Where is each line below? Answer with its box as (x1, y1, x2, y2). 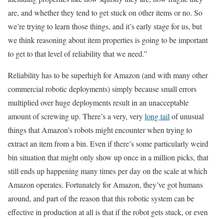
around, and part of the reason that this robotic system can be (8, 193, 194, 203)
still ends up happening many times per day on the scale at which (8, 165, 207, 176)
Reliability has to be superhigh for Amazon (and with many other (8, 69, 208, 80)
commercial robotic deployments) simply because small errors (8, 83, 197, 94)
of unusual (170, 110, 204, 121)
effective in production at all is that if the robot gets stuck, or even (8, 206, 208, 217)
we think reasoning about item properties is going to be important (8, 34, 208, 45)
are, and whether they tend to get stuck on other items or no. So (8, 7, 202, 18)
